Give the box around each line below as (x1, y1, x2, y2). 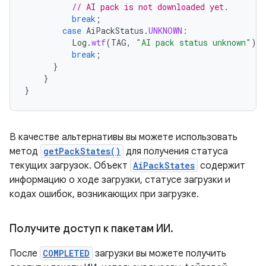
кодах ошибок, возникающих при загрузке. (9, 188, 199, 200)
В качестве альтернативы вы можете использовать (9, 131, 237, 143)
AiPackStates (133, 160, 195, 171)
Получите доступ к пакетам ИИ (9, 222, 170, 235)
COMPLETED (43, 248, 90, 259)
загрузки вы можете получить (93, 248, 226, 259)
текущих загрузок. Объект (9, 160, 130, 172)
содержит (198, 160, 245, 172)
